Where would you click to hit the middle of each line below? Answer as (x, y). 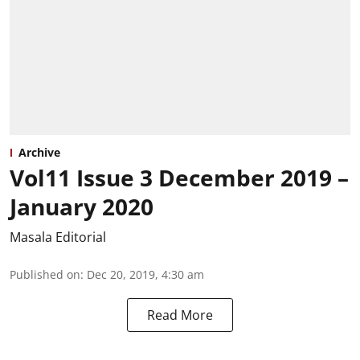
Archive (39, 153)
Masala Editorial (58, 237)
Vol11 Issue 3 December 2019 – (179, 178)
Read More (180, 315)
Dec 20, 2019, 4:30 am (145, 275)
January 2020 (82, 207)
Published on (45, 275)
